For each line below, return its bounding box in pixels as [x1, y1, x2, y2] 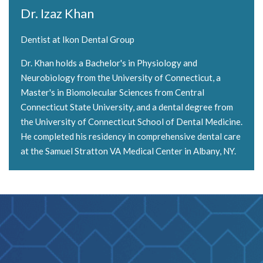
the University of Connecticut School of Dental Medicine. [21, 116, 242, 127]
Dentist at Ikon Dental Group [21, 33, 134, 45]
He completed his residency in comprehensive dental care [21, 130, 241, 141]
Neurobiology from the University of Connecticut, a [21, 72, 221, 83]
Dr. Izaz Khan [21, 5, 94, 21]
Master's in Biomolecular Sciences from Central [21, 86, 204, 97]
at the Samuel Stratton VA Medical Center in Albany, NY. [21, 145, 236, 156]
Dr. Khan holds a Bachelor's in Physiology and [21, 57, 197, 68]
